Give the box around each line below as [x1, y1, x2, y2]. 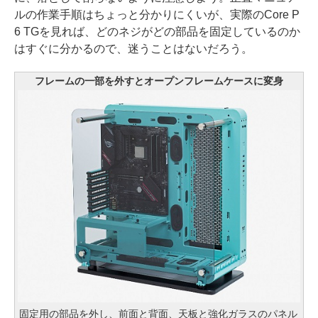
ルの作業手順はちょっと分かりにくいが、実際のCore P [14, 9, 300, 21]
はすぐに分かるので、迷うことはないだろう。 [14, 43, 253, 55]
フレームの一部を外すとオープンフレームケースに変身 [35, 75, 283, 87]
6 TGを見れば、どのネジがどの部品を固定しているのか [14, 26, 300, 38]
